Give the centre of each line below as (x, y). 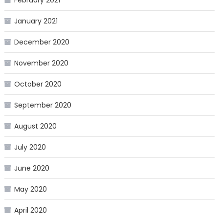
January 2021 (36, 21)
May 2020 (30, 189)
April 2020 (30, 210)
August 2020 (35, 126)
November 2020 (41, 63)
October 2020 (38, 84)
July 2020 (30, 147)
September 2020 (43, 105)
